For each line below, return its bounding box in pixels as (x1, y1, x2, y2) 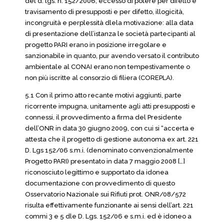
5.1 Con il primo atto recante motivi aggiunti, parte (25, 91, 181, 99)
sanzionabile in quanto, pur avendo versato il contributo (25, 52, 199, 59)
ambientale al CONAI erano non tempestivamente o (25, 63, 190, 70)
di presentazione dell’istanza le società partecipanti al (25, 30, 195, 37)
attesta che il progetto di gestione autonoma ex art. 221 (25, 135, 198, 143)
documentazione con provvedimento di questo (25, 179, 175, 187)
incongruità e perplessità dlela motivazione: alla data (25, 19, 193, 26)
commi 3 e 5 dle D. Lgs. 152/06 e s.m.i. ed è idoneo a (25, 212, 191, 220)
